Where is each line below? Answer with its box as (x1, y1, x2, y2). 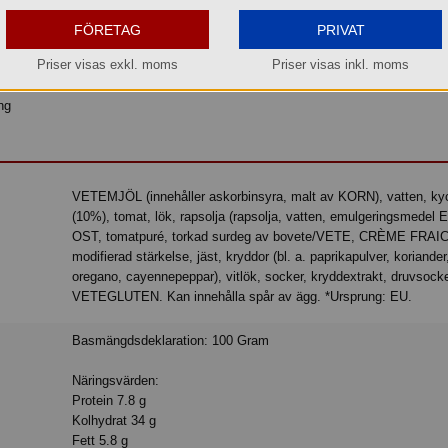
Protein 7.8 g (72, 393, 147, 409)
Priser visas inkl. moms (272, 57, 409, 73)
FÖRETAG (74, 21, 141, 38)
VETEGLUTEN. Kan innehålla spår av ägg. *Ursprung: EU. (72, 289, 413, 305)
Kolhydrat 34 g (72, 413, 157, 429)
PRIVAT (308, 21, 373, 38)
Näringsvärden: (72, 373, 160, 389)
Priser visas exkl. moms (37, 57, 178, 73)
